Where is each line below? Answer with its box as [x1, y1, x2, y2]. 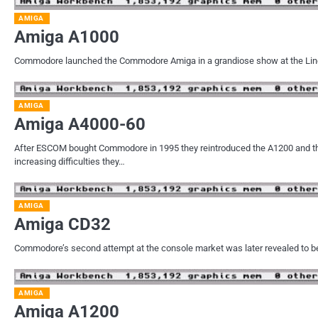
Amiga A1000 [14, 27, 119, 48]
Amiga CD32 [14, 214, 111, 235]
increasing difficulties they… [14, 155, 125, 167]
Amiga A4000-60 [14, 114, 146, 134]
